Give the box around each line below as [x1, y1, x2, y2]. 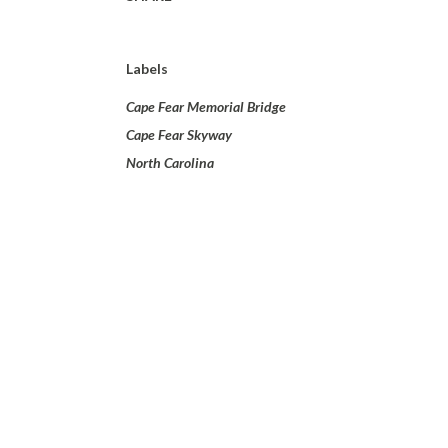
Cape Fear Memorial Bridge [126, 98, 286, 115]
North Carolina [126, 154, 214, 171]
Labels [126, 60, 168, 77]
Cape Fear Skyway [126, 126, 232, 143]
